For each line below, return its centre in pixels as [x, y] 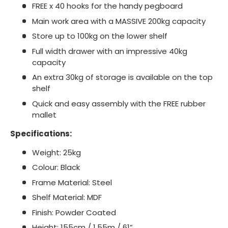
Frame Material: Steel [72, 182]
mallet [44, 115]
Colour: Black [56, 167]
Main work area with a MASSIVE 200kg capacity [119, 21]
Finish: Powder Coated [74, 212]
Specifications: [41, 133]
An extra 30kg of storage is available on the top [122, 77]
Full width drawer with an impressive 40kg [109, 51]
